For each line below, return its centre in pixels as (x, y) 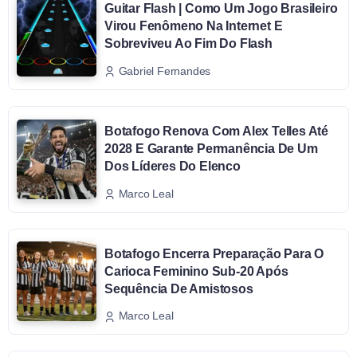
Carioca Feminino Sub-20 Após (196, 271)
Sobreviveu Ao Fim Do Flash (188, 44)
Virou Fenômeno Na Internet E (194, 26)
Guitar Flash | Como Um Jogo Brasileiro (221, 9)
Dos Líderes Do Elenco (173, 166)
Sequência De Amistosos (179, 288)
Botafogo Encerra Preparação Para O (214, 253)
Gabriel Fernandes (165, 71)
